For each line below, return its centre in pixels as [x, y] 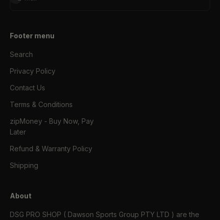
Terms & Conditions [41, 105]
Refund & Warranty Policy [51, 149]
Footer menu [32, 36]
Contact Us [27, 88]
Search [21, 55]
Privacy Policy [33, 71]
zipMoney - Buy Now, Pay [52, 121]
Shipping [24, 165]
